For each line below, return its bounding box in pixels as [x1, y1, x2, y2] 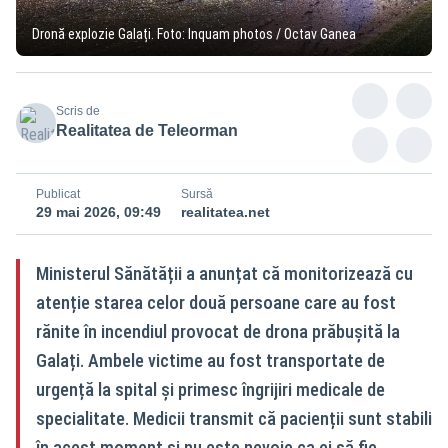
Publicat [36, 186, 80, 201]
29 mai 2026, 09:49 [36, 203, 161, 220]
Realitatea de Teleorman [56, 121, 238, 139]
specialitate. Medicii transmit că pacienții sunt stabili [36, 407, 432, 429]
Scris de [56, 103, 100, 118]
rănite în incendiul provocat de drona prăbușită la [36, 320, 400, 342]
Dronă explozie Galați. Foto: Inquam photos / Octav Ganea [32, 25, 356, 42]
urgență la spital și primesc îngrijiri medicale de [36, 378, 385, 400]
